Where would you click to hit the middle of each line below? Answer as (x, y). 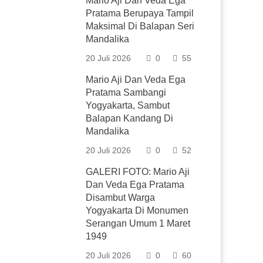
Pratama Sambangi (126, 92)
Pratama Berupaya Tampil (140, 13)
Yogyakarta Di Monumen (137, 210)
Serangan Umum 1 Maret (138, 223)
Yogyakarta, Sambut (128, 105)
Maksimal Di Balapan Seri (140, 26)
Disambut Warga (121, 198)
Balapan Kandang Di (130, 118)
